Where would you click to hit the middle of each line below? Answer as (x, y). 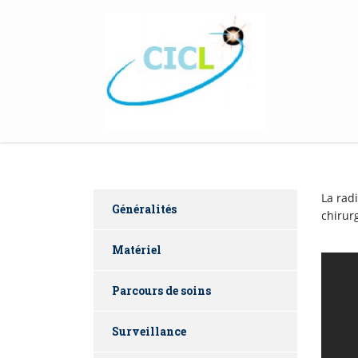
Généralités (144, 209)
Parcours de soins (161, 290)
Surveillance (149, 331)
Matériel (137, 250)
